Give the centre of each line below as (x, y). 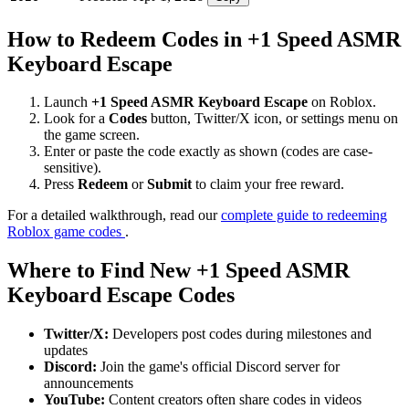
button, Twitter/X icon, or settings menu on (273, 119)
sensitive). (73, 168)
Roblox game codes (66, 232)
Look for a (76, 119)
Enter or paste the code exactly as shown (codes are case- (208, 152)
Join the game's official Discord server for (218, 367)
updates (66, 351)
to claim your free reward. (268, 184)
